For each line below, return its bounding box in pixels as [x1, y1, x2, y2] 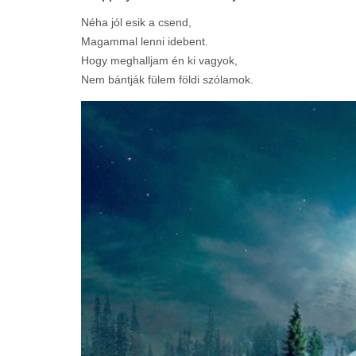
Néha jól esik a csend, [81, 16, 192, 29]
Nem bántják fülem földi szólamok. [81, 73, 253, 86]
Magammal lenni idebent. [81, 35, 208, 48]
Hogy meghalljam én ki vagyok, [81, 54, 238, 67]
